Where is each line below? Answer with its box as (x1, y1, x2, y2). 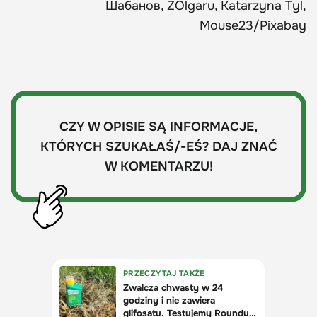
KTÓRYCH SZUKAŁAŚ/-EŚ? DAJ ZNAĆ (40, 138, 277, 154)
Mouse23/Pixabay (200, 17, 306, 33)
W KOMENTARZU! (104, 158, 213, 174)
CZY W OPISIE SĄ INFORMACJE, (59, 118, 258, 134)
